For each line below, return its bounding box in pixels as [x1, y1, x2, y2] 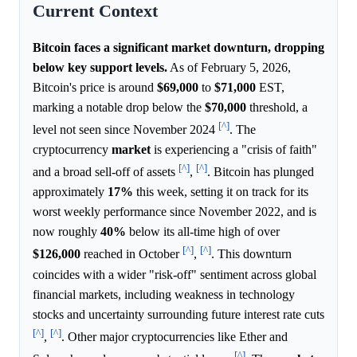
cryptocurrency [33, 143, 112, 157]
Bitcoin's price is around [33, 80, 157, 94]
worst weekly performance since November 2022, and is [33, 205, 316, 219]
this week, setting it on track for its [133, 185, 308, 199]
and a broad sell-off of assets [33, 165, 178, 179]
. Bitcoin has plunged [207, 165, 314, 179]
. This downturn [211, 247, 292, 261]
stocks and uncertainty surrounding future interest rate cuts [33, 307, 324, 321]
